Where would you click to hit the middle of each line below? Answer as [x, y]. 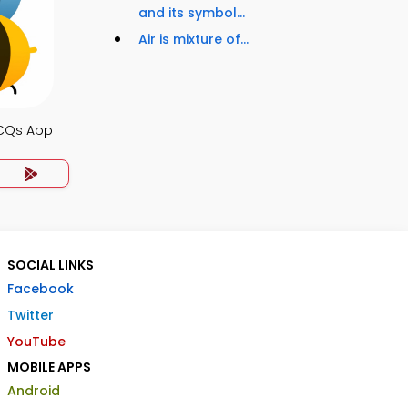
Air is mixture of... [194, 40]
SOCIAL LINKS [51, 265]
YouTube [36, 342]
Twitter [31, 315]
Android [34, 391]
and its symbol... [192, 13]
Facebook [41, 289]
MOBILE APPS [49, 367]
